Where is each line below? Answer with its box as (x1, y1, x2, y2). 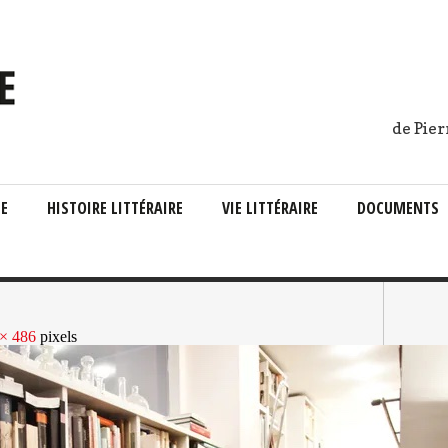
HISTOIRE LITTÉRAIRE (47, 197, 183, 219)
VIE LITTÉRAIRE (222, 197, 318, 219)
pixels (36, 328, 77, 345)
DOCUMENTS (357, 197, 439, 219)
